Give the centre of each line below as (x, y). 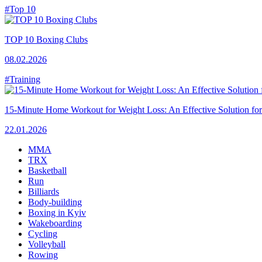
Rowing (43, 254)
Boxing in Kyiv (57, 212)
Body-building (55, 202)
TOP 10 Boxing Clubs (46, 39)
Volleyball (47, 244)
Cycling (43, 233)
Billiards (44, 191)
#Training (23, 79)
